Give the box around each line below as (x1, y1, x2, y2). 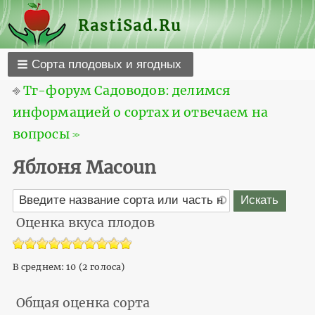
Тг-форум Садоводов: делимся (22, 82, 231, 98)
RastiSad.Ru (78, 16, 182, 36)
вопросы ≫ (12, 126, 81, 142)
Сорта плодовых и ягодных (32, 58, 182, 72)
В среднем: (12, 262, 67, 273)
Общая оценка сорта (15, 295, 150, 311)
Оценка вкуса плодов (15, 215, 155, 231)
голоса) (88, 262, 125, 273)
